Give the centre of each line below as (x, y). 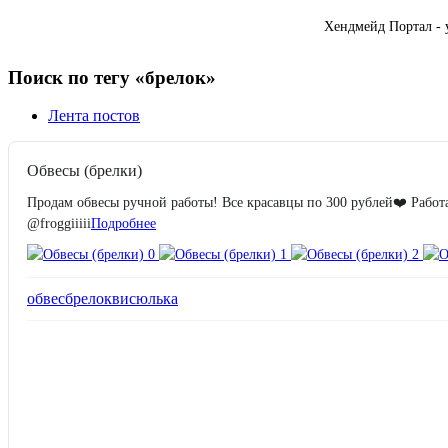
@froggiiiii (59, 224)
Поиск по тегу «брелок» (112, 77)
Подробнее (123, 224)
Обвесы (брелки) (84, 171)
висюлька (145, 299)
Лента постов (94, 116)
